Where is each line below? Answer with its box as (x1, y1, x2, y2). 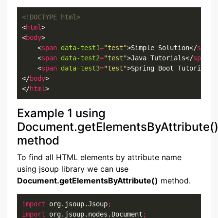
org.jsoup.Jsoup (45, 200, 108, 208)
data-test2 (61, 54, 100, 62)
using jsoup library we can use (17, 164, 128, 174)
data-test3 (61, 64, 100, 72)
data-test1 (61, 44, 100, 52)
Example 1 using (17, 106, 106, 120)
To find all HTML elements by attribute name (17, 152, 182, 162)
